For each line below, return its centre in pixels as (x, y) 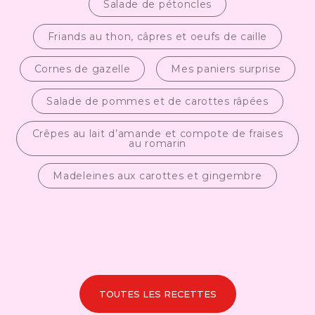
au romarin (157, 144)
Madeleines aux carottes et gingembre (157, 176)
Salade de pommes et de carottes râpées (157, 102)
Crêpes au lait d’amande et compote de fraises (157, 134)
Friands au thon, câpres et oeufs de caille (157, 37)
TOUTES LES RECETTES (157, 294)
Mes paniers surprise (226, 69)
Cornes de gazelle (82, 69)
